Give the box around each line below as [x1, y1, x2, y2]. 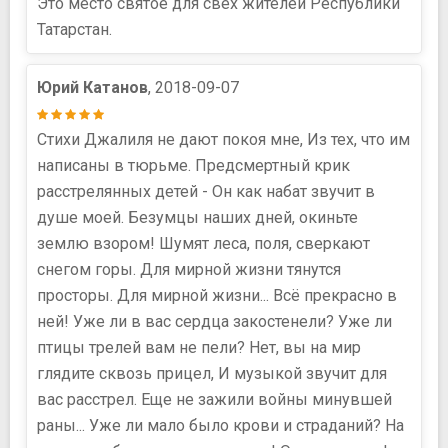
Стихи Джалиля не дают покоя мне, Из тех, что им [37, 129, 410, 149]
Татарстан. [37, 19, 112, 39]
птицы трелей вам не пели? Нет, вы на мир [37, 337, 361, 357]
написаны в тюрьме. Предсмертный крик [37, 155, 350, 175]
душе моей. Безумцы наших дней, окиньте [37, 207, 358, 227]
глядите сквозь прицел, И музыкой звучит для [37, 363, 387, 383]
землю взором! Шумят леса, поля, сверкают [37, 233, 370, 253]
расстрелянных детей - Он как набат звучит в [37, 181, 375, 201]
